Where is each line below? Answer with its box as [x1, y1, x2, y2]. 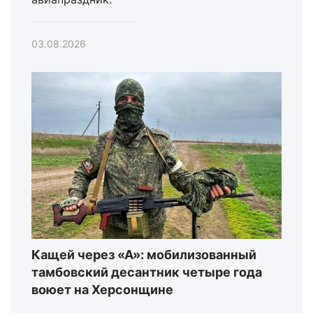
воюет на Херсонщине [31, 282, 173, 297]
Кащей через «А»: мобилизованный [31, 247, 256, 262]
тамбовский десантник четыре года [31, 264, 262, 279]
